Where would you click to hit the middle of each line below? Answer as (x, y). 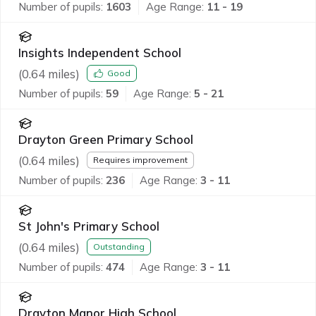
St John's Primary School (89, 226)
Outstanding (119, 247)
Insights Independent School (100, 52)
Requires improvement (140, 160)
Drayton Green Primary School (106, 139)
